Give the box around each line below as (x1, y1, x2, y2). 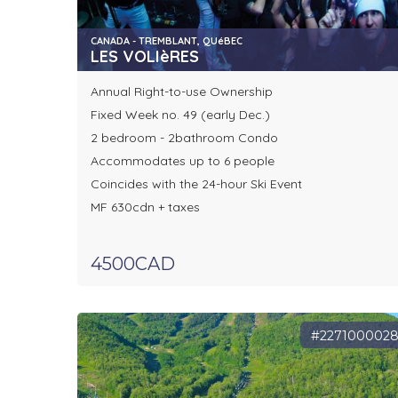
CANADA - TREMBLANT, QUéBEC (91, 35, 243, 48)
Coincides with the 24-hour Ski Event (91, 176, 302, 193)
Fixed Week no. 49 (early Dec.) (91, 107, 270, 123)
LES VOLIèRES (91, 46, 199, 68)
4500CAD (91, 253, 175, 275)
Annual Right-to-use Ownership (91, 84, 273, 100)
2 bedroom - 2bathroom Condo (91, 130, 278, 147)
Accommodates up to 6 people (91, 153, 275, 170)
